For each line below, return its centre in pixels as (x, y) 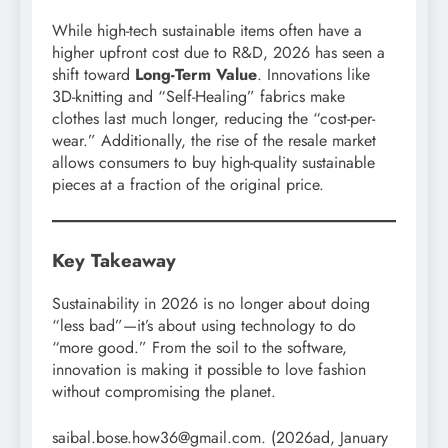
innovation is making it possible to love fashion (209, 369)
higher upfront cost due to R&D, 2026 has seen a (218, 52)
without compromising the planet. (164, 391)
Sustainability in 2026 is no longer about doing (211, 303)
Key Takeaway (114, 260)
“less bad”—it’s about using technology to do (204, 325)
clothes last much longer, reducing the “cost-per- (213, 118)
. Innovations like (313, 74)
